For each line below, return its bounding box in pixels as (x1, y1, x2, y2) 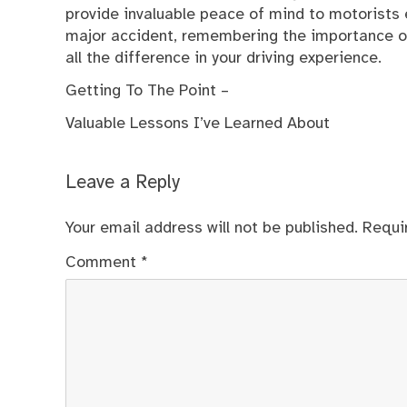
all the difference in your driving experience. (65, 49, 382, 66)
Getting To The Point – (65, 82, 229, 99)
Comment (65, 253, 141, 271)
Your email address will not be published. (65, 219, 358, 236)
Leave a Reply (65, 173, 180, 193)
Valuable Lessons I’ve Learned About (65, 115, 330, 133)
